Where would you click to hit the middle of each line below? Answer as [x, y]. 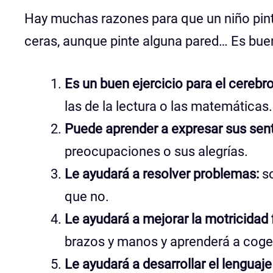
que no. [87, 196]
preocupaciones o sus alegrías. [156, 151]
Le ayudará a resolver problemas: [162, 174]
